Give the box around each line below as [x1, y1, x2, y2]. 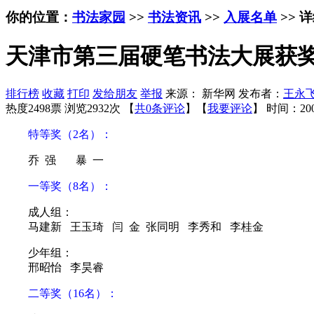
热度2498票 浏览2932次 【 [6, 102, 135, 115]
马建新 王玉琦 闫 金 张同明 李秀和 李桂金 [28, 221, 264, 233]
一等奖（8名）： [6, 180, 112, 193]
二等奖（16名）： [6, 287, 118, 300]
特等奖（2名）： [6, 128, 112, 141]
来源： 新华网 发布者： [165, 88, 283, 100]
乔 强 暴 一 [28, 154, 104, 167]
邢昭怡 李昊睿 [28, 261, 104, 274]
